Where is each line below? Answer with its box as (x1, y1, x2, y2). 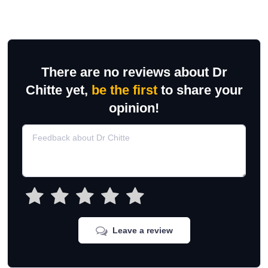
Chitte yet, (25, 83, 92, 98)
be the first (91, 83, 157, 98)
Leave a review (112, 226, 173, 235)
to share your (157, 83, 243, 98)
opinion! (109, 100, 159, 115)
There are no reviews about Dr (41, 65, 227, 80)
